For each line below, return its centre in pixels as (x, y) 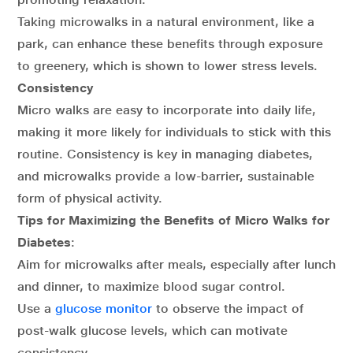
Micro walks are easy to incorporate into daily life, (167, 110)
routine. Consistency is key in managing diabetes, (165, 154)
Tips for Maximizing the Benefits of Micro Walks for (173, 220)
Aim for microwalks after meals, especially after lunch (176, 264)
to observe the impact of (228, 308)
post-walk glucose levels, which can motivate (152, 330)
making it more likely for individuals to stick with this (174, 132)
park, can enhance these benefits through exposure (170, 43)
